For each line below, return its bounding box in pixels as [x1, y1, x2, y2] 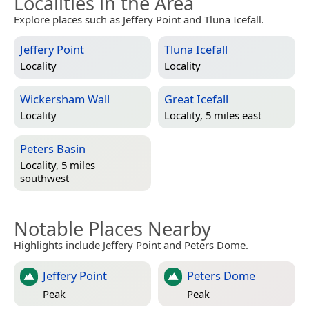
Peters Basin [20, 141, 86, 157]
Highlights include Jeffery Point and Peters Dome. [14, 238, 248, 252]
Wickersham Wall [20, 91, 110, 108]
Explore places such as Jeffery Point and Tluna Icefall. [14, 12, 264, 27]
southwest [20, 171, 69, 186]
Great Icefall [164, 91, 228, 108]
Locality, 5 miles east [164, 108, 261, 123]
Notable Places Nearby [14, 216, 211, 242]
